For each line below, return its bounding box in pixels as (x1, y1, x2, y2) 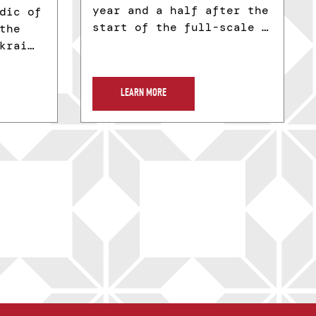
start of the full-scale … (92, 20, 269, 35)
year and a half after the (92, 3, 269, 18)
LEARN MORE (120, 88, 166, 100)
